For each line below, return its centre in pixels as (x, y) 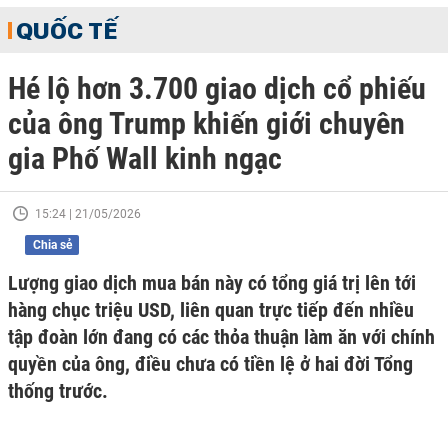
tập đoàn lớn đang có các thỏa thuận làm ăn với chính (221, 337)
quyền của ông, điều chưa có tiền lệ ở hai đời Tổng (210, 364)
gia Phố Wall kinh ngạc (145, 158)
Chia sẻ (52, 245)
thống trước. (58, 391)
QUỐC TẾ (67, 30)
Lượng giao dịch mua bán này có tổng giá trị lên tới (212, 283)
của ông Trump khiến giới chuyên (206, 123)
